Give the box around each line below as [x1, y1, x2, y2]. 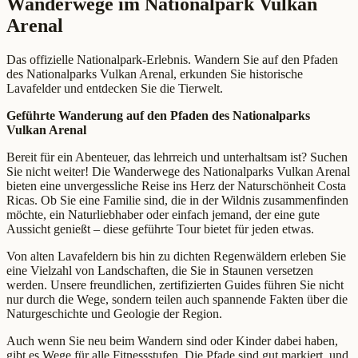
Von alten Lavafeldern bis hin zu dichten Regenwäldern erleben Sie [6, 249, 346, 263]
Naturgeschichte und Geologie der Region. [6, 306, 222, 320]
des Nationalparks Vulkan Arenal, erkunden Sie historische [6, 66, 303, 81]
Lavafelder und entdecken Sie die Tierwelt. [6, 81, 223, 95]
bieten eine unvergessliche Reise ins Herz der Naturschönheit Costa [6, 178, 346, 193]
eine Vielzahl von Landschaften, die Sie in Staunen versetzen [6, 263, 313, 277]
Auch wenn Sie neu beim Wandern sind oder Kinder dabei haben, [6, 333, 338, 348]
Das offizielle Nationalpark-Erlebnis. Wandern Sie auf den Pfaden [6, 52, 338, 66]
